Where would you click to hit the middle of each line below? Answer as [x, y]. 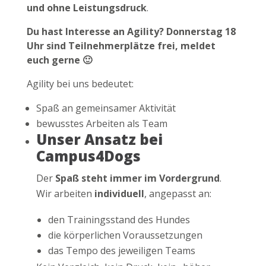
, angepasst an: [178, 194]
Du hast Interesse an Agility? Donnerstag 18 [131, 32]
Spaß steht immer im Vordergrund [137, 178]
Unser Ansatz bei [99, 140]
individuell [119, 194]
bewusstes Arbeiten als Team [102, 124]
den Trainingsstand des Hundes [119, 220]
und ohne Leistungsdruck [86, 8]
